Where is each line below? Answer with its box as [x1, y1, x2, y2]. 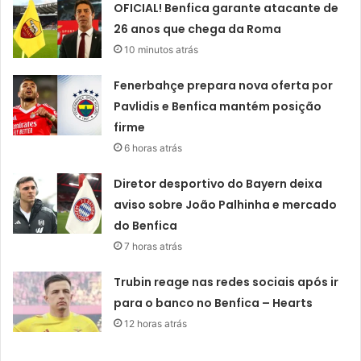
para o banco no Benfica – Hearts [114, 294, 313, 311]
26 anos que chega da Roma [114, 20, 282, 37]
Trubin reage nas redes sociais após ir [114, 273, 339, 290]
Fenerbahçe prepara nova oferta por [114, 77, 334, 93]
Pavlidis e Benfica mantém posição [114, 98, 322, 114]
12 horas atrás [124, 317, 188, 330]
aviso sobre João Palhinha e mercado [114, 196, 338, 213]
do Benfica [114, 217, 178, 234]
